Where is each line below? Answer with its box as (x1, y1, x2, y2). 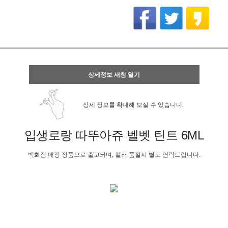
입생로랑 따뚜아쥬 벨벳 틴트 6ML (24, 128, 204, 142)
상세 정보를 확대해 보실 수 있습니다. (82, 100, 184, 108)
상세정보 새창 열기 (88, 70, 140, 79)
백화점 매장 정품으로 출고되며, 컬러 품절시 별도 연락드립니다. (27, 150, 201, 158)
